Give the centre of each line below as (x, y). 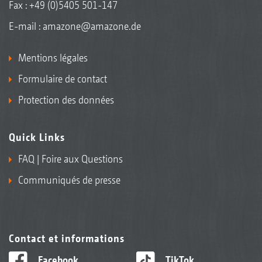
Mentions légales (53, 57)
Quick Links (37, 137)
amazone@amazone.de (92, 26)
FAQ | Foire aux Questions (70, 158)
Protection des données (66, 99)
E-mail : (26, 26)
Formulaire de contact (63, 78)
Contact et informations (67, 238)
